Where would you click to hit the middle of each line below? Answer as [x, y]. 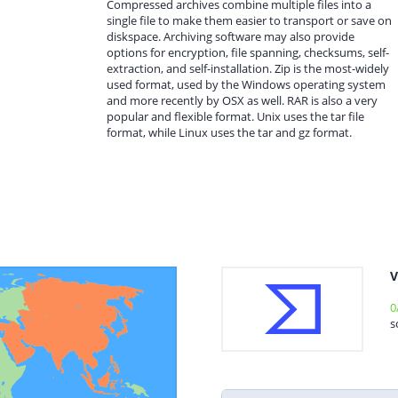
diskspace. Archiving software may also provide [231, 36]
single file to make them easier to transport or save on [249, 20]
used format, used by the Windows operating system [246, 84]
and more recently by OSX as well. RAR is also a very [242, 100]
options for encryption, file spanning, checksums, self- [248, 52]
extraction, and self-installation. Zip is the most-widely [248, 68]
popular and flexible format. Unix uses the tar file [235, 116]
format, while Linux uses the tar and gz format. [229, 132]
